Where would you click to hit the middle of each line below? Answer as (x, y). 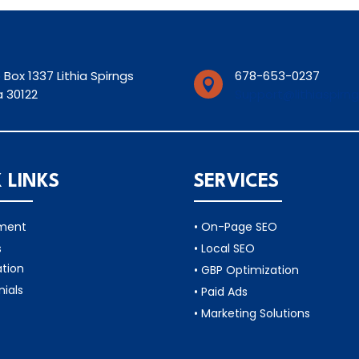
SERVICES (237, 182)
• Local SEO (225, 248)
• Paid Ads (221, 291)
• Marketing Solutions (252, 313)
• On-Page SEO (236, 226)
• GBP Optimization (247, 270)
